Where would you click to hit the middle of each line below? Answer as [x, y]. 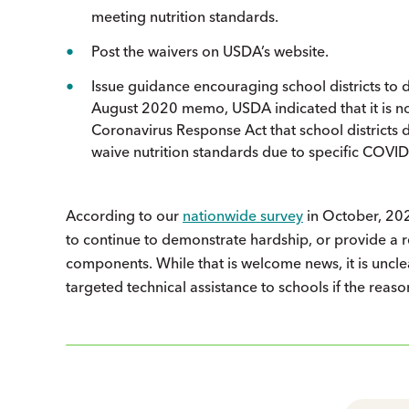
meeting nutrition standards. [185, 16]
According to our [124, 215]
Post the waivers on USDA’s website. [210, 51]
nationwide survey [243, 215]
